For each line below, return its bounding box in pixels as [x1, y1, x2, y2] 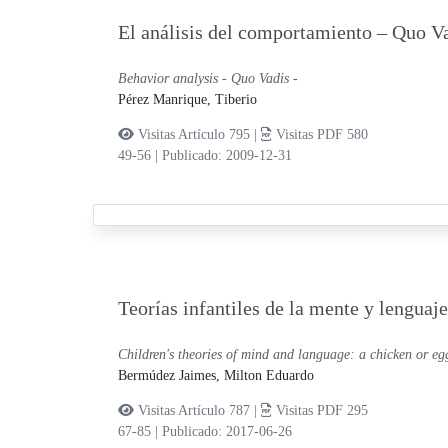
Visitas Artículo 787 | [133, 403, 261, 419]
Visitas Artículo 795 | [133, 127, 261, 143]
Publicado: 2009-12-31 [161, 148, 292, 164]
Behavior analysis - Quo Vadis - [117, 71, 298, 87]
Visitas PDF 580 [271, 127, 368, 143]
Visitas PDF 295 [271, 403, 368, 419]
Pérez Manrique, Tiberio [117, 92, 257, 108]
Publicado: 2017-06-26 [161, 424, 292, 440]
